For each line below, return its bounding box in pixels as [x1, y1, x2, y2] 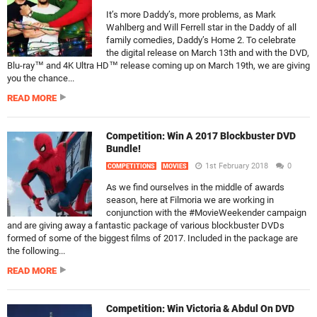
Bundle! [106, 143, 141, 154]
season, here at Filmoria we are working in [106, 195, 274, 205]
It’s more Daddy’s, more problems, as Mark [106, 9, 276, 20]
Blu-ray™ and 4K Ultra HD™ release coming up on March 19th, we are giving [7, 60, 310, 71]
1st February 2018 [205, 161, 268, 171]
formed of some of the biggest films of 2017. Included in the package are [7, 233, 298, 243]
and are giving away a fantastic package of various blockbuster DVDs [7, 220, 284, 231]
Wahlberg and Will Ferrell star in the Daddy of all [106, 22, 296, 33]
